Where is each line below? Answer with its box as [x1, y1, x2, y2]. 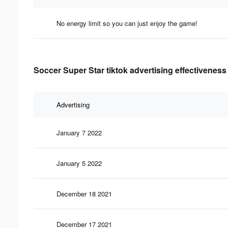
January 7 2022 [56, 127, 102, 137]
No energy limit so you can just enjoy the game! [56, 18, 197, 28]
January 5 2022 [56, 158, 102, 168]
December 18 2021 [56, 188, 112, 198]
